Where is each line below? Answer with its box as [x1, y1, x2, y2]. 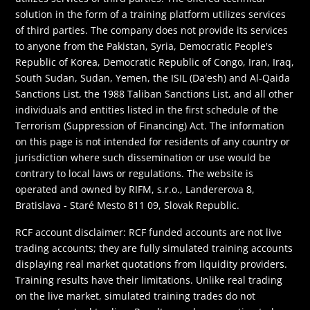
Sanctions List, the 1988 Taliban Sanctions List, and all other [15, 86, 294, 100]
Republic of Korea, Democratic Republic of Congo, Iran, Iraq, [15, 55, 295, 69]
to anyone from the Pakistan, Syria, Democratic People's [15, 39, 273, 53]
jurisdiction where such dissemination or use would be [15, 150, 271, 164]
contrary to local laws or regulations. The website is [15, 166, 254, 180]
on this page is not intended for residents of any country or [15, 134, 291, 148]
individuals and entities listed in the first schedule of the [15, 102, 279, 116]
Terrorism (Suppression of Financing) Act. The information [15, 118, 285, 132]
